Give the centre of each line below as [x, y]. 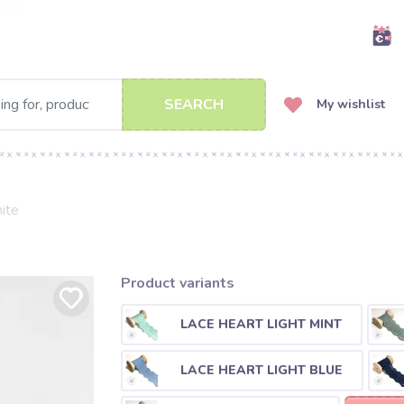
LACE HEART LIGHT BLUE [261, 370]
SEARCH [194, 105]
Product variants [177, 283]
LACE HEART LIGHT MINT [261, 324]
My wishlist [349, 104]
